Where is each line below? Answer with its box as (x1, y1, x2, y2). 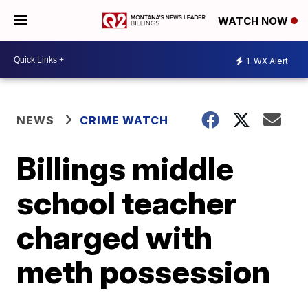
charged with (16, 218, 213, 256)
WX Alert (252, 55, 288, 66)
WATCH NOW (218, 14, 291, 28)
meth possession (16, 252, 271, 291)
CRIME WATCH (80, 113, 169, 127)
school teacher (16, 184, 237, 222)
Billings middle (16, 149, 234, 188)
